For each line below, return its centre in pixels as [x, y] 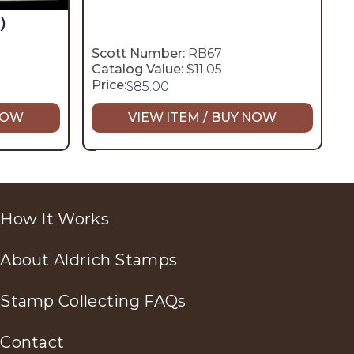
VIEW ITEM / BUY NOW [202, 118]
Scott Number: [138, 53]
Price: [109, 85]
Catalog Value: [137, 69]
